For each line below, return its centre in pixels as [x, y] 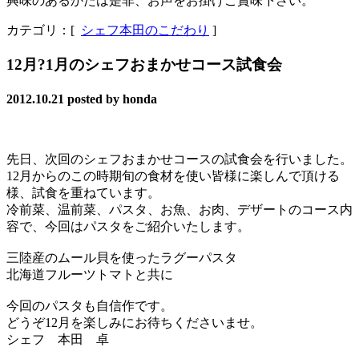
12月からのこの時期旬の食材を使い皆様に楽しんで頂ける [173, 175]
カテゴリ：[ [42, 30]
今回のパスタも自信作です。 [90, 305]
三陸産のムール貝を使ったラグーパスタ [128, 257]
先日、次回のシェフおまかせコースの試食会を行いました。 [179, 159]
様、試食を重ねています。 [83, 192]
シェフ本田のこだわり [145, 30]
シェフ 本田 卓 [58, 339]
